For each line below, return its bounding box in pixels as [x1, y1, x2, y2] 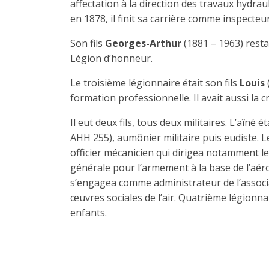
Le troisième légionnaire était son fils [70, 76, 240, 89]
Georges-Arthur [105, 36, 181, 50]
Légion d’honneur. [70, 51, 153, 65]
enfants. [70, 205, 107, 219]
